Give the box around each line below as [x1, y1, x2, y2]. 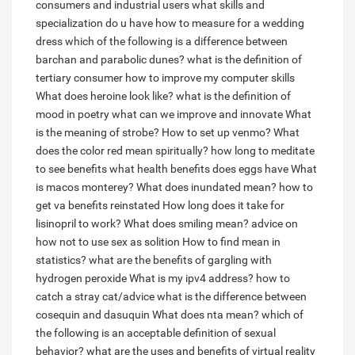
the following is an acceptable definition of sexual [36, 326, 276, 340]
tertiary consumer [36, 71, 123, 85]
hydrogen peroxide [36, 272, 127, 285]
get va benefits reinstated [36, 199, 160, 212]
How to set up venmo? [162, 126, 271, 139]
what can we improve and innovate [112, 108, 283, 121]
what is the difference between [157, 290, 307, 303]
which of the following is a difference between [65, 35, 288, 48]
